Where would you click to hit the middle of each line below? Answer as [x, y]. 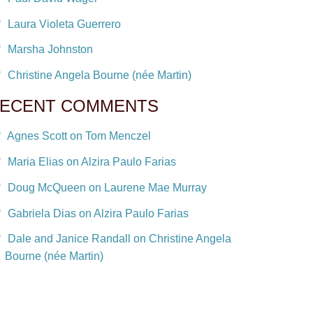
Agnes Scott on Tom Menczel [79, 136]
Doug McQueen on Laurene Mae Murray [107, 187]
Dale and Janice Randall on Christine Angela [119, 239]
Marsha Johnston [50, 50]
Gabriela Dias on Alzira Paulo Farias [98, 213]
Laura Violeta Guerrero [64, 24]
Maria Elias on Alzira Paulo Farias [92, 161]
